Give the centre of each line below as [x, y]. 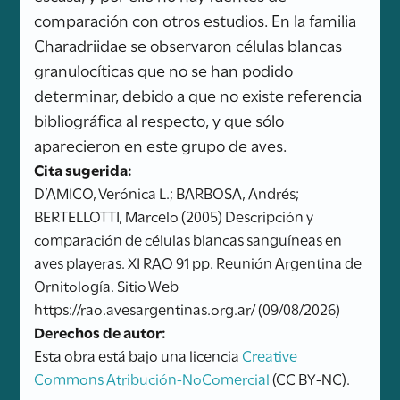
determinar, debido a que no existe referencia [198, 94]
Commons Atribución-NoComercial [152, 377]
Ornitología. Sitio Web [107, 284]
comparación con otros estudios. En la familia [196, 19]
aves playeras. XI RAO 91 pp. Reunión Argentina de [198, 261]
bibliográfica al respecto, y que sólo [159, 119]
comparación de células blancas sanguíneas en [188, 238]
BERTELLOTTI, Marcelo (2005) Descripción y [174, 215]
